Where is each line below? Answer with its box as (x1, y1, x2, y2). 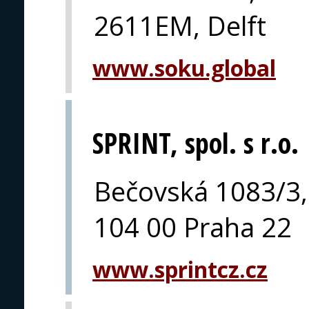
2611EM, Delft (94, 7, 266, 43)
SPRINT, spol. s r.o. (92, 124, 299, 163)
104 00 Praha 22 (94, 209, 292, 246)
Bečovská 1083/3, (94, 173, 308, 210)
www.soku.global (92, 52, 276, 83)
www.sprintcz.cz (92, 255, 268, 285)
